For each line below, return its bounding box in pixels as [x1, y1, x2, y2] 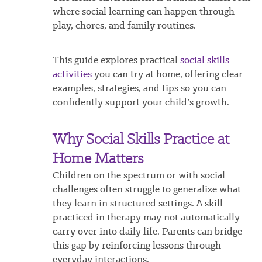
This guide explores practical [52, 53, 180, 67]
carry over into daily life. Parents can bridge [52, 225, 242, 238]
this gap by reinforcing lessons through [52, 239, 221, 252]
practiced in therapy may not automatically [52, 211, 240, 224]
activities [52, 67, 92, 81]
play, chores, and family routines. [52, 19, 196, 32]
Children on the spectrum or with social [52, 168, 225, 182]
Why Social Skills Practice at [52, 129, 229, 149]
